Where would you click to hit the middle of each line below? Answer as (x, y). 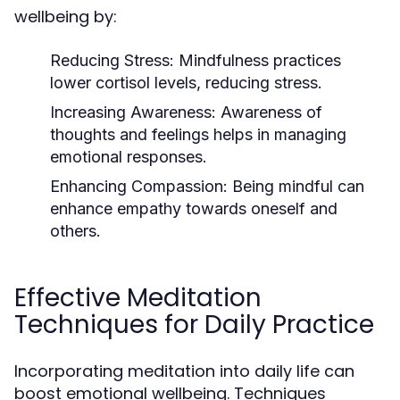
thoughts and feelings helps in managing (198, 134)
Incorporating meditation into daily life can (184, 371)
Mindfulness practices (258, 60)
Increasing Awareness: (133, 112)
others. (75, 231)
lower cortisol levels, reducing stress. (186, 83)
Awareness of (269, 112)
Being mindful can (296, 186)
